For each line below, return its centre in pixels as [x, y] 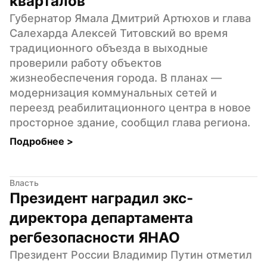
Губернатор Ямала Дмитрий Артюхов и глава [130, 18]
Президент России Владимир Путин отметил [131, 254]
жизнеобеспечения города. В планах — [116, 77]
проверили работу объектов [86, 63]
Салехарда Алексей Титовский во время [119, 33]
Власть [24, 182]
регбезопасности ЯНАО [95, 237]
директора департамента [101, 218]
